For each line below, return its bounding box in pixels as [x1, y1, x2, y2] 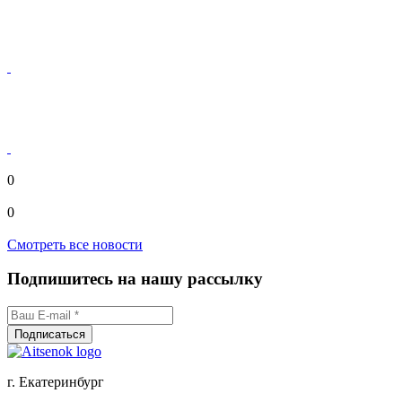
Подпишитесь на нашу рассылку [7, 269, 263, 289]
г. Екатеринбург [7, 374, 104, 390]
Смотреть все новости [7, 236, 143, 252]
